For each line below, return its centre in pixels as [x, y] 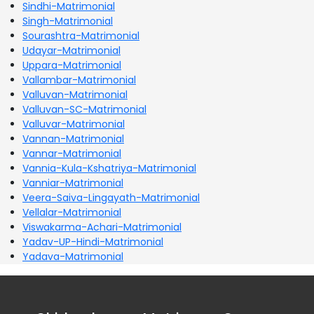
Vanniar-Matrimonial [73, 183]
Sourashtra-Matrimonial [81, 35]
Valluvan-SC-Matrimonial [84, 109]
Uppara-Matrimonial [72, 65]
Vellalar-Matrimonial [72, 212]
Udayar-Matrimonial [71, 50]
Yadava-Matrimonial [73, 256]
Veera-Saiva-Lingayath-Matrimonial [111, 197]
